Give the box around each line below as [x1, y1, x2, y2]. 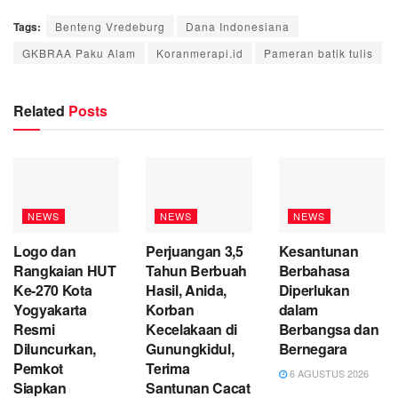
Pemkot [13, 358, 64, 379]
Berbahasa [278, 260, 350, 282]
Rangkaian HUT [13, 260, 116, 282]
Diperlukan [278, 280, 350, 301]
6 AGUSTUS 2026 [286, 366, 369, 381]
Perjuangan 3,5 [146, 241, 243, 262]
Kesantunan [278, 241, 359, 262]
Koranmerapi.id [156, 44, 243, 60]
